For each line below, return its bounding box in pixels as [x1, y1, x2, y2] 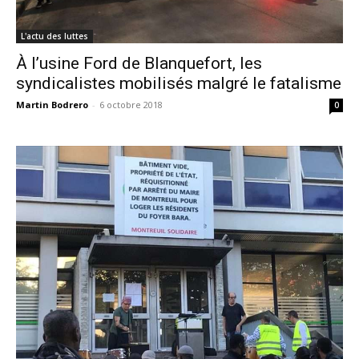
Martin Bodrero [16, 99, 88, 111]
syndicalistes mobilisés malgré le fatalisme [16, 74, 341, 93]
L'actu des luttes [21, 30, 88, 42]
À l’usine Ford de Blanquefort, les [16, 54, 262, 73]
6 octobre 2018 [99, 99, 163, 111]
